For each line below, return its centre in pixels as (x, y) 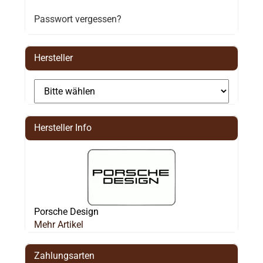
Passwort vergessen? (77, 19)
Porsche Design (66, 211)
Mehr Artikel (58, 224)
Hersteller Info (63, 127)
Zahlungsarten (64, 255)
